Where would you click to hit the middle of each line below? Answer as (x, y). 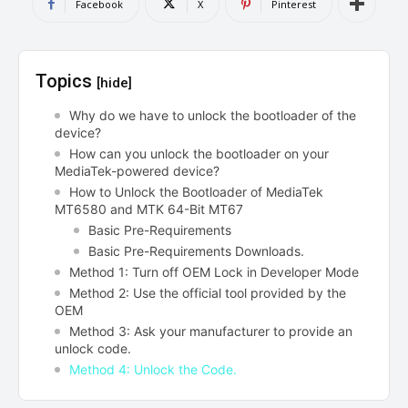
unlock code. (93, 348)
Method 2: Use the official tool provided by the (208, 292)
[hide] (114, 82)
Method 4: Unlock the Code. (153, 369)
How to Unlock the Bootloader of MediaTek (196, 191)
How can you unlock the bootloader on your (199, 153)
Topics (66, 81)
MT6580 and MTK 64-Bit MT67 (149, 209)
